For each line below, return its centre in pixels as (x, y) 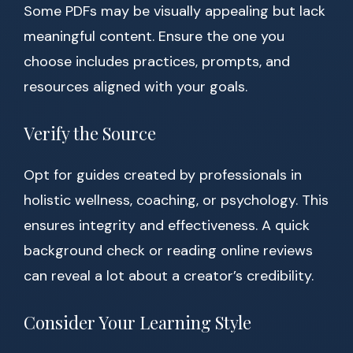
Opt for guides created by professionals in (163, 175)
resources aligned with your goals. (136, 87)
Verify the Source (90, 134)
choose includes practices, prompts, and (157, 62)
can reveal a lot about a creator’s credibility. (169, 276)
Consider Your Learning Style (137, 323)
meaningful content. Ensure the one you (154, 37)
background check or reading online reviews (168, 251)
